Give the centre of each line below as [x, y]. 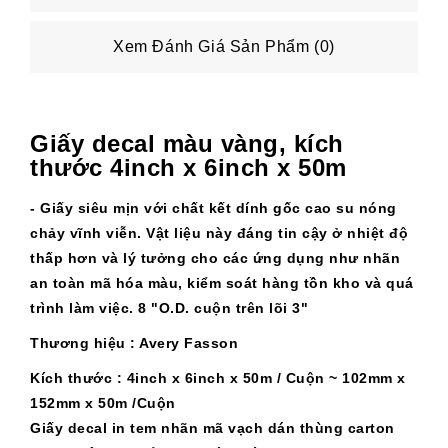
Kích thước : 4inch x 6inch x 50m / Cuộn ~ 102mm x [218, 378]
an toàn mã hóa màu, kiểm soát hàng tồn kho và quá [222, 283]
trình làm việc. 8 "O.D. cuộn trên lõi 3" [169, 308]
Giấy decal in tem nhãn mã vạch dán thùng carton [212, 428]
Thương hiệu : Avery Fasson [134, 343]
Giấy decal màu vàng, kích [187, 143]
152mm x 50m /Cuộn [103, 403]
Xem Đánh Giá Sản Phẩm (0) [224, 46]
